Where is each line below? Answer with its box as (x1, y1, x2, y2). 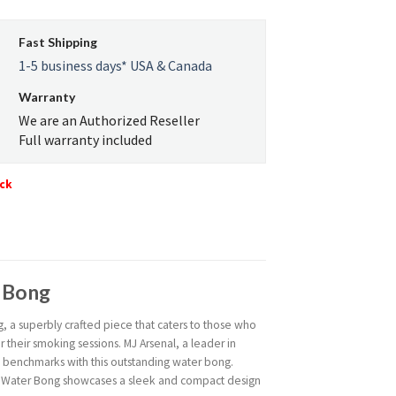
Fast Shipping (19, 34, 98, 50)
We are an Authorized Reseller (19, 111, 201, 130)
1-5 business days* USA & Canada (19, 57, 213, 75)
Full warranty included (19, 131, 153, 149)
